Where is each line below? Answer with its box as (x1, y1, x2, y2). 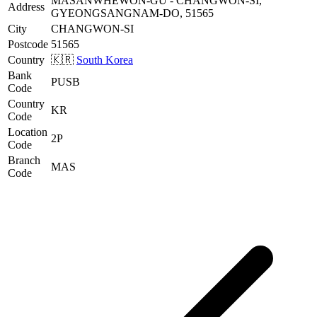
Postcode (8, 38, 48, 50)
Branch (8, 154, 40, 166)
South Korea (76, 53, 133, 66)
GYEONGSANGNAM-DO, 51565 (51, 6, 214, 19)
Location (8, 125, 47, 138)
